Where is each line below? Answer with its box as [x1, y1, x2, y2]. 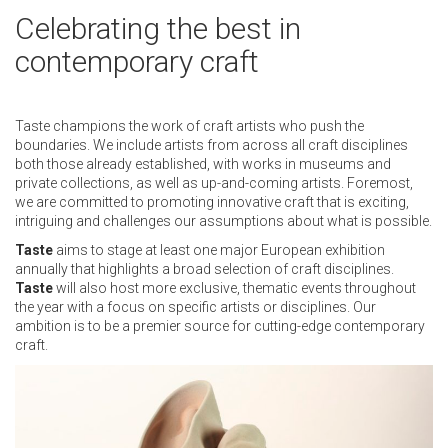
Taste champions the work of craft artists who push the [15, 117, 364, 134]
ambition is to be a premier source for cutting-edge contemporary [15, 317, 425, 334]
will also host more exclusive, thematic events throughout [53, 279, 416, 296]
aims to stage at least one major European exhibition [53, 241, 385, 258]
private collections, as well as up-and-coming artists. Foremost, [15, 174, 413, 191]
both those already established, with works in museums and [15, 155, 391, 172]
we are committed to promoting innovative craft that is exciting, [15, 193, 409, 210]
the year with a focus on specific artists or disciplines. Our [15, 298, 376, 315]
